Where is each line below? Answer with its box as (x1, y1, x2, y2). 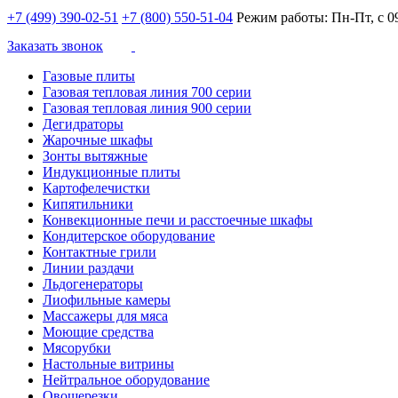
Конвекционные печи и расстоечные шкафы (43, 212, 313, 227)
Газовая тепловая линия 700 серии (43, 84, 251, 99)
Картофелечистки (43, 180, 150, 195)
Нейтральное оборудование (43, 372, 210, 387)
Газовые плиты (43, 68, 135, 84)
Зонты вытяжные (43, 148, 147, 163)
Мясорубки (43, 340, 111, 355)
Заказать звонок (7, 38, 103, 53)
